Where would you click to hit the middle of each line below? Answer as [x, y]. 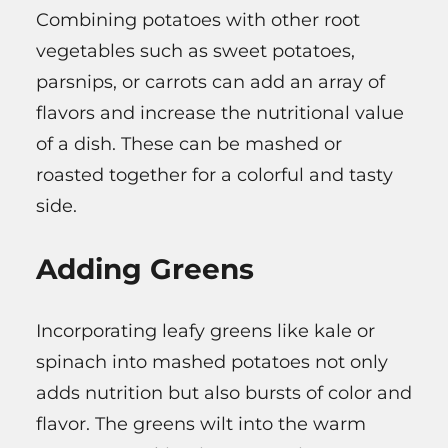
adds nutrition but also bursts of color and [224, 393]
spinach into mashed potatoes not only [212, 362]
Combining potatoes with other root [198, 20]
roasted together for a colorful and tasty [214, 175]
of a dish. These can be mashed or [189, 144]
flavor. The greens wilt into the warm [201, 424]
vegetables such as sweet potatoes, [195, 51]
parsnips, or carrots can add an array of [210, 82]
